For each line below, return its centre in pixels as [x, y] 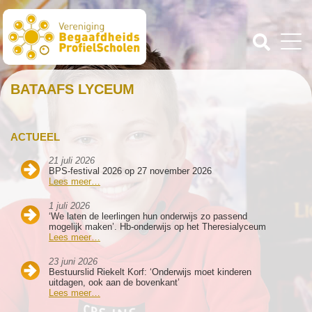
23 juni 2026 [73, 262]
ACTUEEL [35, 137]
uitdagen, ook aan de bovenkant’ [114, 282]
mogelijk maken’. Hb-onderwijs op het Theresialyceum [157, 227]
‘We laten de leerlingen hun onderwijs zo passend [148, 216]
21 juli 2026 [72, 161]
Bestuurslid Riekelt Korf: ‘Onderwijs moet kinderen [150, 272]
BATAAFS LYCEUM [72, 89]
